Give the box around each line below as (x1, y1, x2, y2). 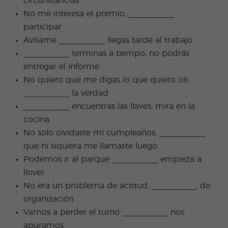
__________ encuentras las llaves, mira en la (23, 102, 195, 110)
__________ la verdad (23, 89, 109, 97)
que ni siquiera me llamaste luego (23, 142, 158, 150)
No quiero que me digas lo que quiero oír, (23, 76, 190, 84)
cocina (23, 116, 50, 124)
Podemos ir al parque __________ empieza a (23, 155, 202, 163)
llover (23, 168, 45, 177)
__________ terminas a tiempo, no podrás (23, 49, 190, 58)
